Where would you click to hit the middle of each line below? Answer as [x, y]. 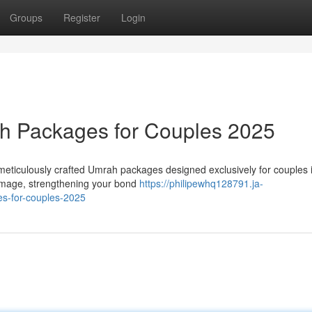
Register [82, 17]
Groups [26, 17]
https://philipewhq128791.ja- [201, 183]
